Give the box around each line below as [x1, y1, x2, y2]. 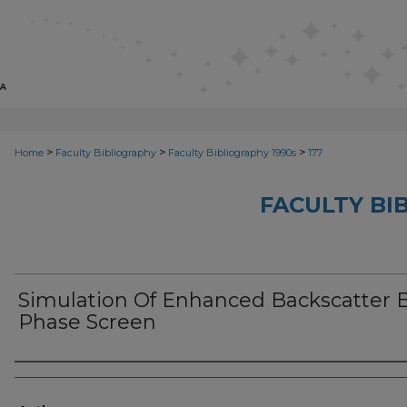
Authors [15, 367, 90, 389]
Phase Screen [18, 310, 156, 334]
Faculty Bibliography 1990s [168, 146, 296, 159]
